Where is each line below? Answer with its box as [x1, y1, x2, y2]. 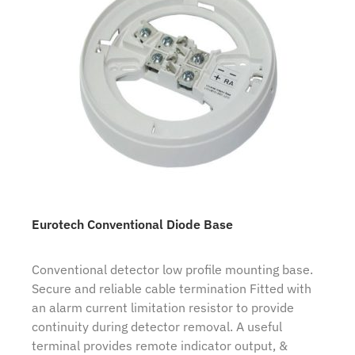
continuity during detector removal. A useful [32, 319, 282, 335]
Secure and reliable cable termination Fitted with [32, 281, 311, 297]
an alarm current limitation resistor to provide [32, 300, 294, 316]
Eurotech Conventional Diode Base [32, 216, 233, 233]
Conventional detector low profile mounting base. [32, 261, 313, 278]
